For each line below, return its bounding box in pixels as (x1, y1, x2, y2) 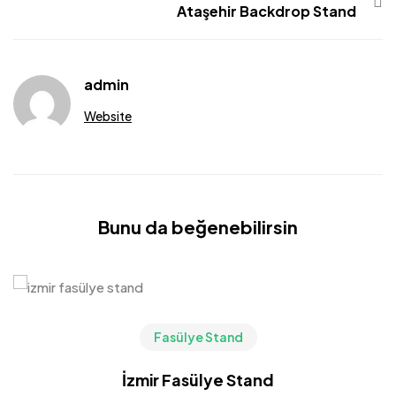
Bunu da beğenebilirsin (98, 216, 298, 238)
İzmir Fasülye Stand (122, 369, 274, 390)
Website (84, 108, 132, 124)
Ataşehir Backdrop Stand (177, 2, 356, 20)
